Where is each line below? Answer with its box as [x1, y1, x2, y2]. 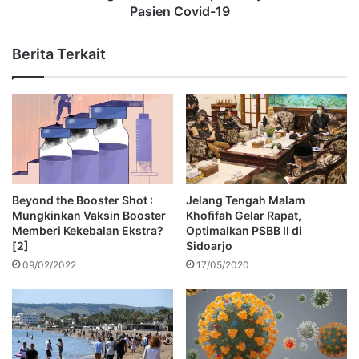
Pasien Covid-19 [129, 2, 230, 19]
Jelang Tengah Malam [186, 192, 305, 207]
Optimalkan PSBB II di [186, 223, 302, 237]
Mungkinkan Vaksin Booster [12, 208, 166, 222]
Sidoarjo [186, 238, 232, 252]
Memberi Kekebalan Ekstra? [12, 223, 163, 237]
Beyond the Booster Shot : [12, 192, 153, 207]
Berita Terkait [12, 45, 106, 63]
